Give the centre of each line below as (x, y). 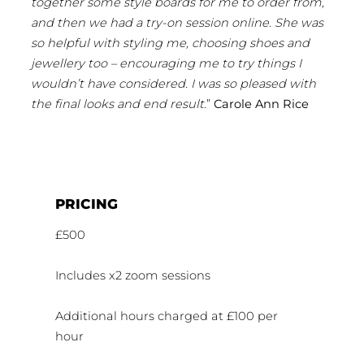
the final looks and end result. (119, 104)
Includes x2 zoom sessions (133, 276)
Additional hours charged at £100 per (167, 316)
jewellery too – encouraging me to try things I (166, 63)
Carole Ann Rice (261, 104)
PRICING (87, 204)
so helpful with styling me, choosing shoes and (170, 43)
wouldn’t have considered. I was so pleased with (173, 83)
